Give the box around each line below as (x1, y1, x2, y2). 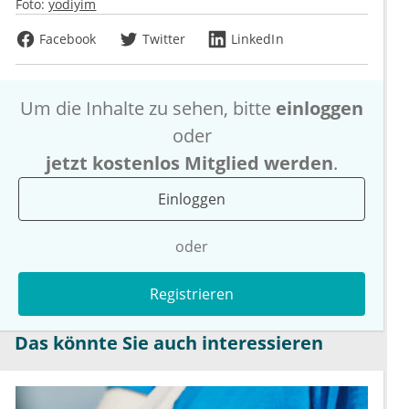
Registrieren (150, 284, 234, 305)
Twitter (142, 30, 186, 48)
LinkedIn (231, 30, 284, 48)
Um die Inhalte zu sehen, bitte (20, 96, 276, 121)
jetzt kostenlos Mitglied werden (46, 151, 333, 176)
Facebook (39, 30, 97, 48)
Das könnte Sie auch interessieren (15, 330, 323, 356)
